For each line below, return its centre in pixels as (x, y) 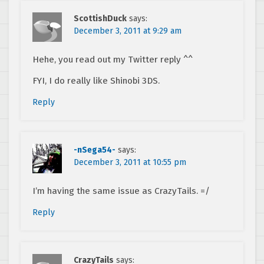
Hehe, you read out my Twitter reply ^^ (113, 60)
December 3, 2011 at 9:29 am (128, 31)
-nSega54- (95, 150)
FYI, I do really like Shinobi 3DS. (96, 81)
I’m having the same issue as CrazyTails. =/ (121, 191)
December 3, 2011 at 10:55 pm (130, 163)
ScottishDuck (100, 19)
